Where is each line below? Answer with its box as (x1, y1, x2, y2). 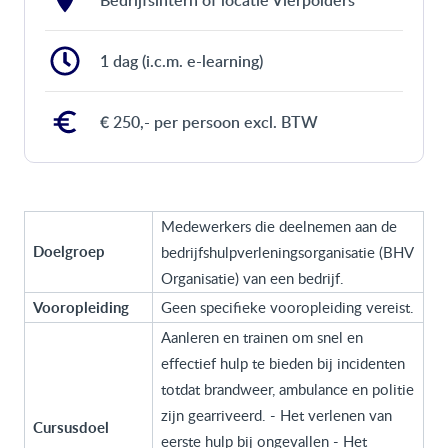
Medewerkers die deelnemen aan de (161, 216, 397, 236)
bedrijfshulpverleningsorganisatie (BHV (161, 242, 414, 262)
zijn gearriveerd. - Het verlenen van (161, 405, 392, 425)
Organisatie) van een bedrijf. (161, 268, 344, 288)
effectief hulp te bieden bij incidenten (161, 353, 405, 373)
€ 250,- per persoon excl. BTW (100, 111, 318, 133)
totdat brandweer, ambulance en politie (161, 379, 414, 399)
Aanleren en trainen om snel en (161, 327, 363, 347)
